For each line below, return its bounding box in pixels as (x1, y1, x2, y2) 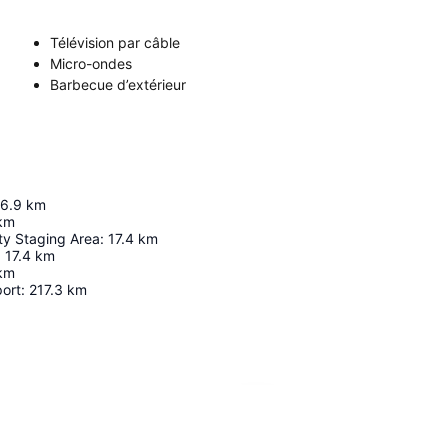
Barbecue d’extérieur (50, 76, 186, 93)
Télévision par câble (50, 34, 180, 51)
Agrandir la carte (268, 402, 377, 420)
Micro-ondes (50, 55, 132, 72)
